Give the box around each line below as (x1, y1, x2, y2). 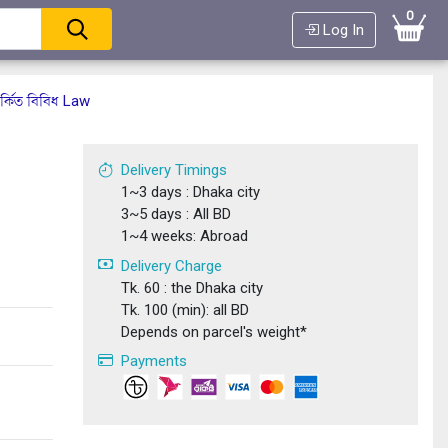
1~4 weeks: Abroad (120, 227, 248, 246)
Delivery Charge (120, 256, 222, 275)
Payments (120, 352, 187, 371)
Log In (318, 21, 364, 39)
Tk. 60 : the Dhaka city (120, 278, 263, 297)
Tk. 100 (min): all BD (120, 300, 249, 319)
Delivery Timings (120, 161, 227, 180)
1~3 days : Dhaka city (120, 183, 260, 202)
